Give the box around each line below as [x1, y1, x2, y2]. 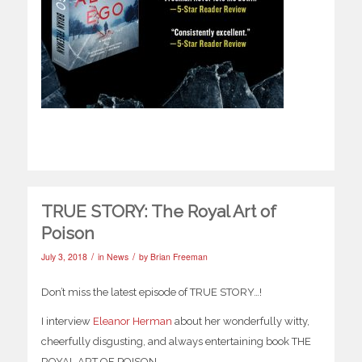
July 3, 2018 [40, 250, 87, 263]
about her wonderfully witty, [171, 315, 309, 328]
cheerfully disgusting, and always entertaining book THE [40, 335, 311, 348]
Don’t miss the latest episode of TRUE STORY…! [40, 286, 262, 299]
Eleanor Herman [92, 315, 172, 328]
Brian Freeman [149, 250, 208, 263]
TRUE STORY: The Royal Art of [40, 201, 276, 222]
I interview [40, 315, 93, 328]
